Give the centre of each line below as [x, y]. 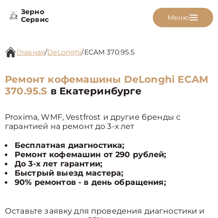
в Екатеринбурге [94, 91]
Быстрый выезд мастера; [69, 173]
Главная [31, 52]
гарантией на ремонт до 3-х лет [70, 126]
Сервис [35, 19]
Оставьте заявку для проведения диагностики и [105, 211]
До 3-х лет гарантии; [58, 164]
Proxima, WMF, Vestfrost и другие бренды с [93, 117]
